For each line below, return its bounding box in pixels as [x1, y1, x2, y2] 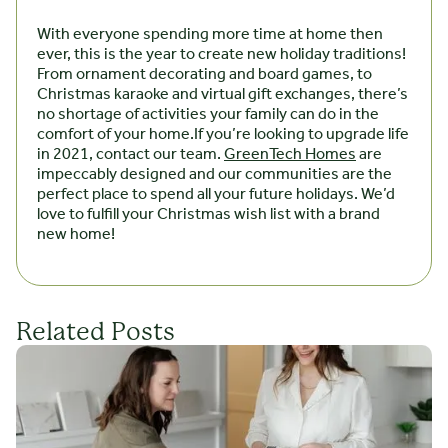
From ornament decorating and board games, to [37, 59, 372, 91]
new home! [37, 219, 115, 251]
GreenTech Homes [224, 139, 356, 171]
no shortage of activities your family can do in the [37, 99, 379, 131]
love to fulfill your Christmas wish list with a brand [37, 199, 380, 231]
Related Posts [16, 317, 175, 347]
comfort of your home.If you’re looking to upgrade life [37, 119, 409, 151]
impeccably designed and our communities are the [37, 159, 392, 191]
